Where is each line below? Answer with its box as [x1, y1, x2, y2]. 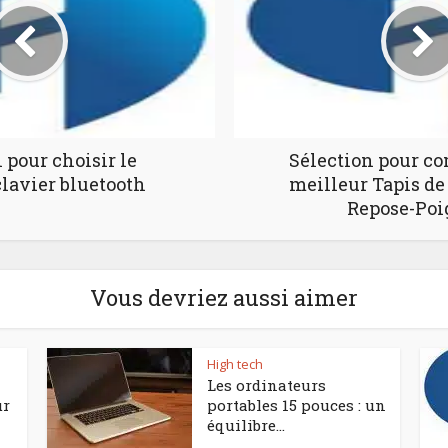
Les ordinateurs [207, 375, 326, 395]
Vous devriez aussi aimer [90, 283, 358, 312]
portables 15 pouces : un [207, 395, 386, 415]
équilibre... [207, 415, 285, 435]
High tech [207, 355, 263, 373]
